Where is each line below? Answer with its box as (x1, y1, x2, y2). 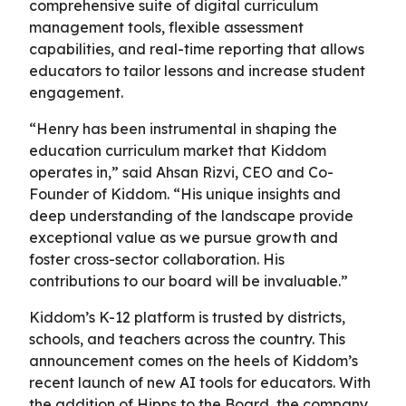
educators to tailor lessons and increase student (29, 61, 365, 80)
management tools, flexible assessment (29, 17, 304, 36)
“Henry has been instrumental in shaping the (29, 119, 337, 138)
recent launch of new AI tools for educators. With (29, 372, 371, 391)
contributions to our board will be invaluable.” (29, 271, 348, 290)
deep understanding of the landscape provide (29, 206, 353, 225)
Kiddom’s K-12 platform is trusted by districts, (29, 307, 345, 326)
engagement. (29, 82, 123, 101)
